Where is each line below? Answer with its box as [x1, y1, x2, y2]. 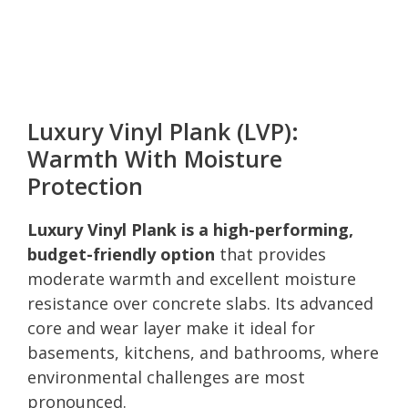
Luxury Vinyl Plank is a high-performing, [27, 218, 353, 240]
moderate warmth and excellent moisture [27, 267, 356, 290]
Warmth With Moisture [27, 142, 282, 174]
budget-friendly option [27, 242, 215, 265]
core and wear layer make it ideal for [27, 316, 315, 339]
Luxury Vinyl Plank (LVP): [27, 115, 299, 147]
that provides [215, 242, 326, 265]
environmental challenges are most [27, 365, 305, 388]
